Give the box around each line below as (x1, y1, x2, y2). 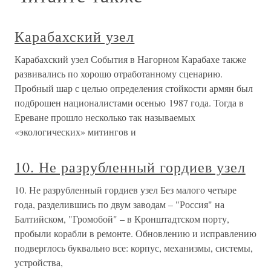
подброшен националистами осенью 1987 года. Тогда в (15, 96, 244, 109)
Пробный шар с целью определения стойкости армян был (15, 82, 253, 94)
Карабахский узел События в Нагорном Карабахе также (15, 53, 246, 65)
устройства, (15, 256, 63, 269)
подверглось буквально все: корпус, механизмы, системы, (15, 241, 253, 254)
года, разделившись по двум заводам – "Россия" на (15, 198, 224, 211)
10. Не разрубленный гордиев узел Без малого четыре (15, 183, 237, 196)
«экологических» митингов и (15, 125, 136, 138)
